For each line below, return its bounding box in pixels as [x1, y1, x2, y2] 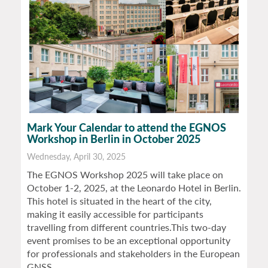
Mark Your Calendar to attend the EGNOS [27, 121, 226, 135]
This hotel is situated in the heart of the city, [27, 195, 212, 207]
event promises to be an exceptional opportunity [27, 234, 230, 246]
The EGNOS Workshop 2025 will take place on [27, 169, 223, 181]
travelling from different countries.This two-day [27, 221, 226, 233]
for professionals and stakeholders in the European [27, 248, 240, 260]
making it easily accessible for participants [27, 208, 203, 220]
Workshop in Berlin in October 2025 [27, 132, 200, 146]
